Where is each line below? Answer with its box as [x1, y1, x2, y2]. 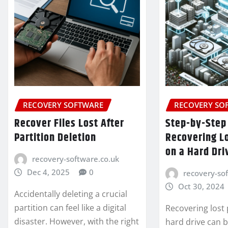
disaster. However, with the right [14, 215, 139, 227]
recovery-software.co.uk [32, 153, 119, 164]
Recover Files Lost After [14, 115, 124, 132]
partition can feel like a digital [14, 202, 126, 213]
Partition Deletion [14, 129, 96, 147]
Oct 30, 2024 [178, 181, 224, 191]
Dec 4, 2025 [26, 166, 70, 177]
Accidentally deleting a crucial [14, 188, 127, 199]
